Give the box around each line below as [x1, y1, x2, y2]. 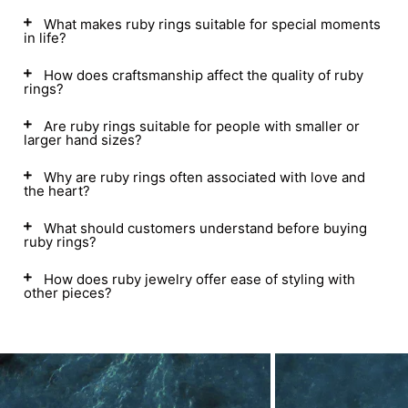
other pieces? [24, 284, 112, 301]
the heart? [24, 182, 90, 199]
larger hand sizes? [24, 131, 142, 148]
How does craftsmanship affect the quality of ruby [44, 66, 363, 84]
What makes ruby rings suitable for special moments [44, 15, 381, 33]
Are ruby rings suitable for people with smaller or [44, 117, 360, 135]
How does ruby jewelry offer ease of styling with [44, 270, 355, 288]
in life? [24, 29, 66, 46]
